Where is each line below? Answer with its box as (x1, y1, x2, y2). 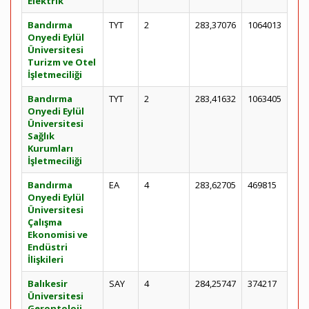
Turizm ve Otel (28, 56, 96, 68)
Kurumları (28, 142, 73, 154)
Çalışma (28, 216, 62, 228)
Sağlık (28, 130, 54, 142)
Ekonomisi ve (28, 228, 88, 241)
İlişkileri (28, 253, 63, 266)
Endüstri (28, 241, 68, 253)
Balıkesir (28, 277, 68, 290)
